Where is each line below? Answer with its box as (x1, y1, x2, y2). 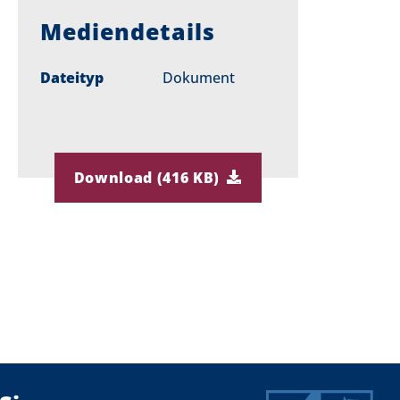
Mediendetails (40, 16, 215, 46)
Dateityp (40, 68, 104, 87)
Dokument (162, 68, 235, 87)
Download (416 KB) (73, 168, 221, 187)
